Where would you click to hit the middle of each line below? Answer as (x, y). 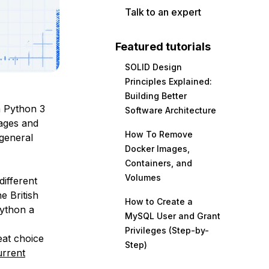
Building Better (156, 96)
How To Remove (159, 134)
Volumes (143, 177)
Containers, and (159, 163)
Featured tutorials (163, 47)
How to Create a (159, 201)
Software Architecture (171, 110)
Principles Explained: (168, 81)
